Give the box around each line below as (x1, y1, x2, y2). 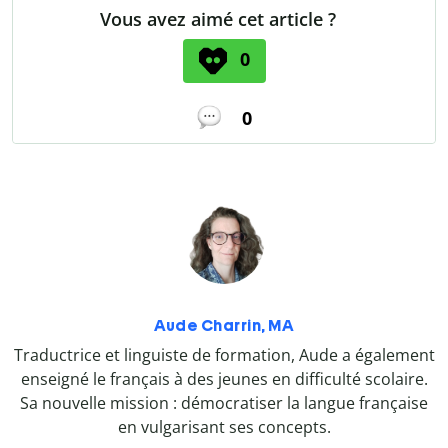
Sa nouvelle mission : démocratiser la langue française (20, 392, 428, 415)
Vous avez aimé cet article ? (100, 6, 336, 31)
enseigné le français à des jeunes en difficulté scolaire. (20, 368, 428, 391)
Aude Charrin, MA (154, 316, 294, 336)
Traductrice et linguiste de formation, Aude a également (13, 344, 435, 367)
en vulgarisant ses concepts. (117, 416, 331, 439)
